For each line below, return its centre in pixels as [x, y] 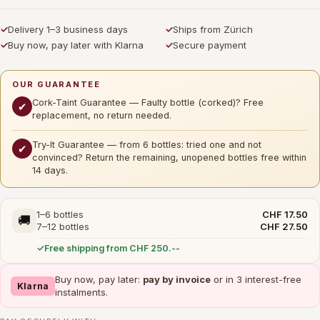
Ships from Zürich [213, 29]
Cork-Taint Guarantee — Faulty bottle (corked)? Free [148, 102]
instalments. [82, 292]
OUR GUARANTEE [56, 84]
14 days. [50, 170]
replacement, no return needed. [102, 115]
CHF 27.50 [284, 226]
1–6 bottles [60, 214]
